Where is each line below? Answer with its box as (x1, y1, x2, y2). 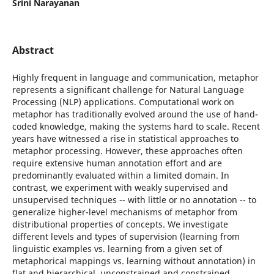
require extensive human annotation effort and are (12, 157, 222, 169)
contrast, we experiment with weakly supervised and (12, 181, 228, 193)
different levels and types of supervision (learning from (12, 230, 240, 242)
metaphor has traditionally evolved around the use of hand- (12, 108, 258, 120)
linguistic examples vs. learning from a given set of (12, 242, 222, 254)
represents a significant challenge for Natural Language (12, 83, 244, 95)
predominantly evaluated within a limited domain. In (12, 169, 229, 181)
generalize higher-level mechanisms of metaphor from (12, 206, 237, 218)
